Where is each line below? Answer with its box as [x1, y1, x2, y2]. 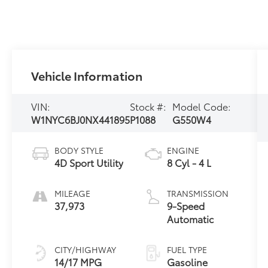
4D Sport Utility [54, 155, 124, 169]
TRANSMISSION [166, 187, 229, 199]
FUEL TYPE [166, 243, 207, 255]
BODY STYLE [54, 144, 104, 156]
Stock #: [130, 99, 167, 113]
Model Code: [172, 99, 231, 113]
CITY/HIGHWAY [54, 243, 117, 255]
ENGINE [166, 144, 199, 156]
